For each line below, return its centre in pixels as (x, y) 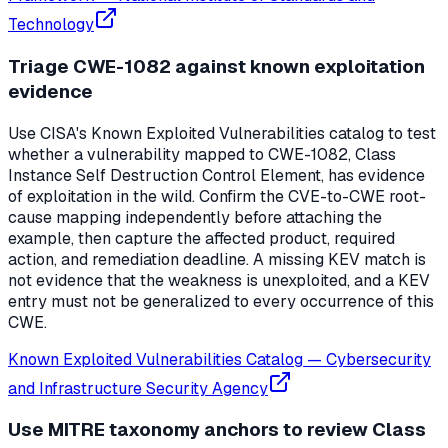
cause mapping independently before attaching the (195, 217)
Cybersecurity (378, 359)
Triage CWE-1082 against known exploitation (216, 66)
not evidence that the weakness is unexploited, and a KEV (219, 280)
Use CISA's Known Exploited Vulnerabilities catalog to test (222, 133)
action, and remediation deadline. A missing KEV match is (217, 259)
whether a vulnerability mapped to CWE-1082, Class (202, 154)
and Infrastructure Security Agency (138, 388)
